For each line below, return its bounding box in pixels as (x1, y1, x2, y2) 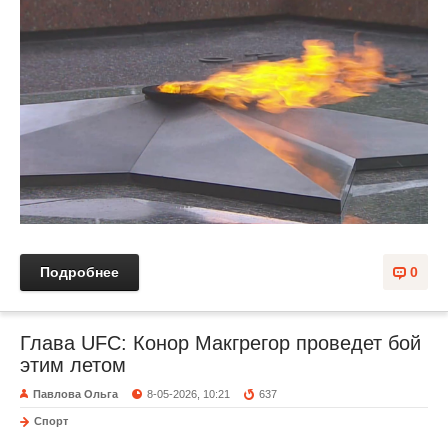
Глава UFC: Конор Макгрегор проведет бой (20, 332, 421, 355)
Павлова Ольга (33, 388, 118, 401)
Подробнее (40, 264, 119, 281)
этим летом (20, 354, 126, 377)
